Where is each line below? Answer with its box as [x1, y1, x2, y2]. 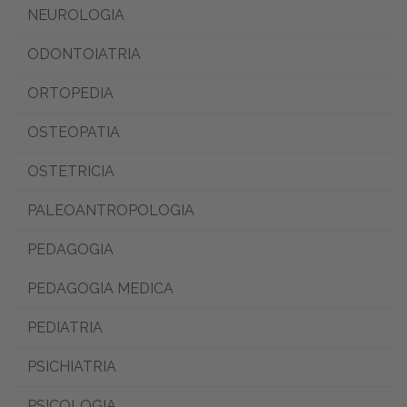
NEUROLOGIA [27, 5, 124, 24]
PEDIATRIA [27, 318, 103, 336]
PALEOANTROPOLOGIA [27, 201, 194, 219]
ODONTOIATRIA [27, 45, 141, 63]
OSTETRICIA [27, 162, 114, 180]
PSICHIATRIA [27, 357, 116, 375]
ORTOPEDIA [27, 84, 114, 102]
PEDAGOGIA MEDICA [27, 279, 174, 297]
